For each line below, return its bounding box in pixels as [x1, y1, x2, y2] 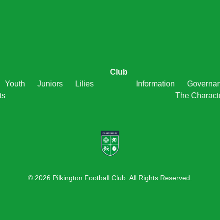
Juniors [37, 79, 63, 88]
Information [136, 79, 175, 88]
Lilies [75, 79, 94, 88]
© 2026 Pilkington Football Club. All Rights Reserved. [28, 173, 192, 182]
